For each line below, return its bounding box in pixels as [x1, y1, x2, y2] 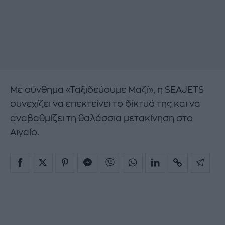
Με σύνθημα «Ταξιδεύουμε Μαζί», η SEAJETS [10, 85, 204, 95]
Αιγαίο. [10, 128, 39, 137]
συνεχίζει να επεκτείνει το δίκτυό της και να [10, 99, 200, 109]
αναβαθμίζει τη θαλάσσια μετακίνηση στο [10, 114, 193, 123]
